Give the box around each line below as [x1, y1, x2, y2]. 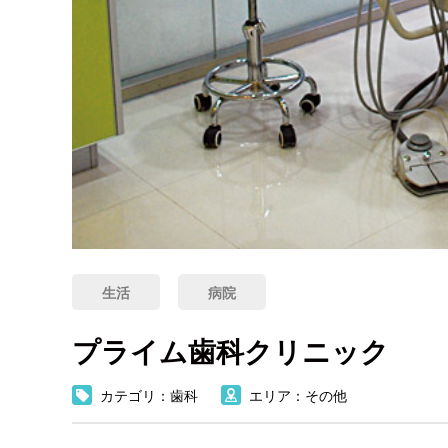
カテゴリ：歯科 [100, 388, 198, 404]
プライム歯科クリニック [72, 336, 389, 368]
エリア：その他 [249, 388, 347, 404]
